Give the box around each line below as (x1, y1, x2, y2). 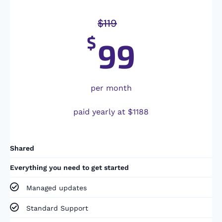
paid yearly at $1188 (73, 107, 149, 117)
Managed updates (26, 184, 87, 192)
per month (90, 83, 132, 93)
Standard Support (26, 204, 88, 213)
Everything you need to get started (10, 164, 129, 172)
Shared (10, 144, 34, 153)
